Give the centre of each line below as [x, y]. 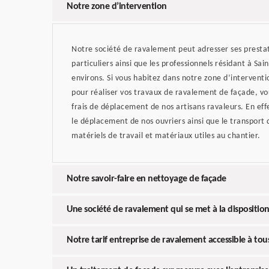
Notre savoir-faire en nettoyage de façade [147, 179]
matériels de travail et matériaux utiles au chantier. [166, 136]
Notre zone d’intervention [117, 7]
